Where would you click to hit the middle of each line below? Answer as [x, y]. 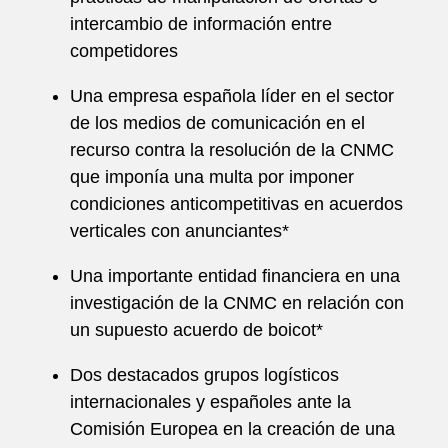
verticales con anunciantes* [179, 231]
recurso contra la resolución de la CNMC [232, 150]
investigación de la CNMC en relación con [237, 303]
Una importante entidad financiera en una [235, 276]
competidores [124, 51]
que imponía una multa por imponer [212, 177]
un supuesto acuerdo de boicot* [196, 330]
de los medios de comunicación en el [217, 123]
